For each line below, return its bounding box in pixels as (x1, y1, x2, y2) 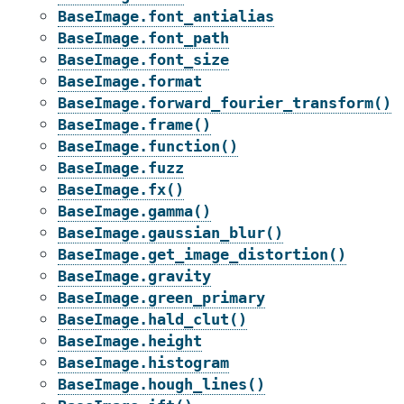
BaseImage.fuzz (58, 159, 184, 177)
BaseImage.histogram (58, 353, 229, 372)
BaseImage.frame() (58, 115, 211, 133)
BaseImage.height (58, 332, 202, 350)
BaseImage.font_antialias (58, 7, 274, 25)
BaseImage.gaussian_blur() (58, 224, 283, 242)
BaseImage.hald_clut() (58, 310, 247, 328)
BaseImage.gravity (58, 267, 211, 285)
